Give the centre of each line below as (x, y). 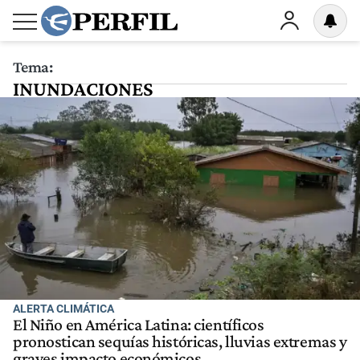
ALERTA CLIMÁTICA (63, 309)
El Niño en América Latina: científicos (139, 325)
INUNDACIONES (83, 89)
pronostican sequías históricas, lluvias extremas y (180, 342)
